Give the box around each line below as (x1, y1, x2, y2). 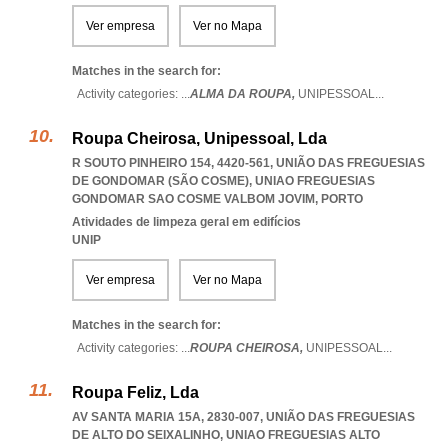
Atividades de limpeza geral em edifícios (72, 215, 301, 229)
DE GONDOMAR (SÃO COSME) (72, 174, 249, 188)
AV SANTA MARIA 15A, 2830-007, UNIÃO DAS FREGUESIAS (72, 410, 415, 424)
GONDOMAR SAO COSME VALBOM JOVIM (72, 192, 315, 206)
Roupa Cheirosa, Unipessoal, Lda (72, 130, 327, 147)
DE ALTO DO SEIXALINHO (72, 428, 220, 442)
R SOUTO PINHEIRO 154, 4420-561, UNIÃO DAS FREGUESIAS (72, 156, 425, 170)
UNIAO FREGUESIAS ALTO (226, 428, 380, 442)
